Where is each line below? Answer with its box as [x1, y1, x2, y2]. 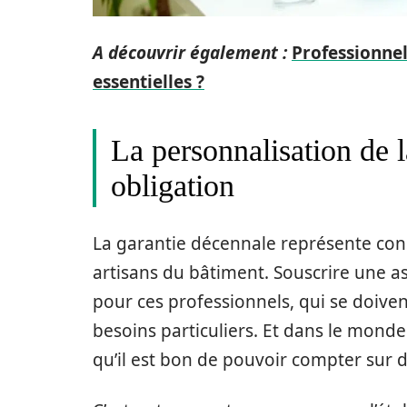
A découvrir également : [93, 41, 287, 65]
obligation [111, 169, 234, 203]
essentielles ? [93, 70, 204, 94]
